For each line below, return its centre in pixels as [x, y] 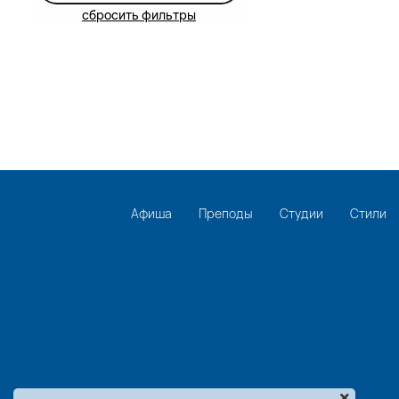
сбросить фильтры [139, 15]
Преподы [226, 214]
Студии [301, 214]
